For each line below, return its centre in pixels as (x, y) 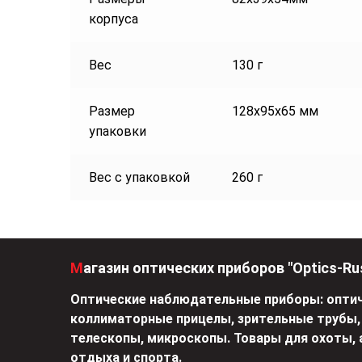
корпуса (113, 19)
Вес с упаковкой (139, 178)
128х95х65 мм (275, 112)
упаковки (117, 132)
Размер (112, 112)
